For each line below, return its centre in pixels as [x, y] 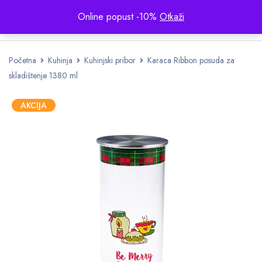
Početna [23, 60]
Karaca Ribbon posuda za [191, 60]
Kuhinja [60, 60]
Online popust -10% [119, 17]
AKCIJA [34, 105]
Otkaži [172, 17]
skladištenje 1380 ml [43, 75]
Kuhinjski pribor [110, 60]
